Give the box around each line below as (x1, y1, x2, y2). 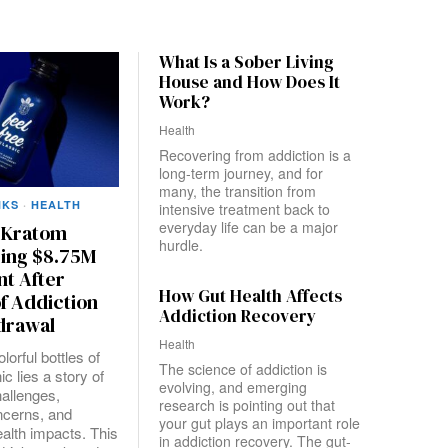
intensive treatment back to (159, 199, 330, 219)
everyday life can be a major (159, 217, 338, 237)
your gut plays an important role (159, 413, 360, 433)
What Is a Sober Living (159, 50, 334, 74)
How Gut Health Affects (159, 284, 342, 308)
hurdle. (159, 235, 203, 255)
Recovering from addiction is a (159, 145, 351, 165)
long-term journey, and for (159, 163, 323, 183)
